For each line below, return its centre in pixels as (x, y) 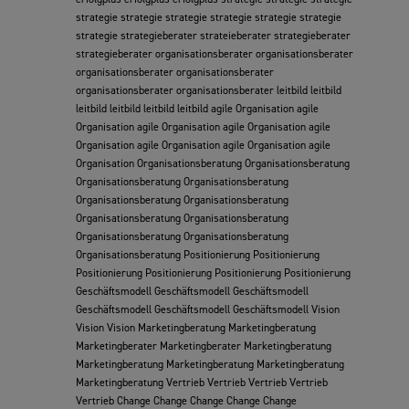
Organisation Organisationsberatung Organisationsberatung (213, 163)
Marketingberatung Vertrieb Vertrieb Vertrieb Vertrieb (202, 382)
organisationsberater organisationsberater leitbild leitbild (209, 90)
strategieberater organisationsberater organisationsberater (215, 53)
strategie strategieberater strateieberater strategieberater (213, 35)
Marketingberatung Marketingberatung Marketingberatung (210, 364)
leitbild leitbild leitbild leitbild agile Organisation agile (197, 108)
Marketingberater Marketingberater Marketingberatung (204, 346)
